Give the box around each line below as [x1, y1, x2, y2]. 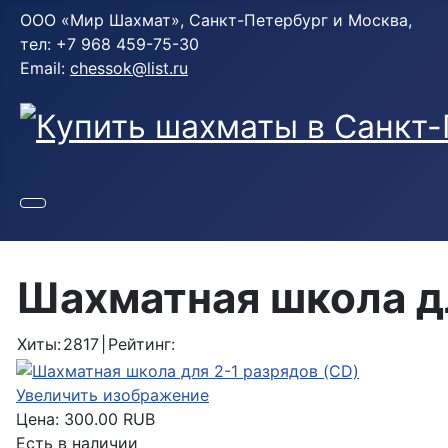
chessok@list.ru [70, 58, 188, 78]
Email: [20, 58, 70, 78]
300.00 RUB [64, 409, 155, 430]
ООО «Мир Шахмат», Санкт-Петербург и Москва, [20, 10, 412, 30]
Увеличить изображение [16, 385, 209, 406]
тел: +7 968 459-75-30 [20, 34, 199, 54]
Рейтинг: [108, 334, 175, 355]
